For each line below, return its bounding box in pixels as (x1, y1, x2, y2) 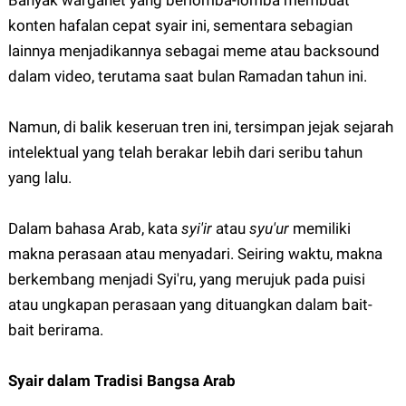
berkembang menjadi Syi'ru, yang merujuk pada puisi (7, 270, 365, 289)
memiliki (292, 219, 351, 238)
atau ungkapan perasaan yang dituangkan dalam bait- (7, 295, 372, 314)
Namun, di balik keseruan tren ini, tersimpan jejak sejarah (7, 118, 393, 137)
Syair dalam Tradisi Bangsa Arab (7, 372, 236, 391)
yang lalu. (7, 169, 72, 188)
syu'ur (248, 219, 293, 238)
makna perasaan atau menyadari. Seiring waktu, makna (7, 245, 382, 264)
